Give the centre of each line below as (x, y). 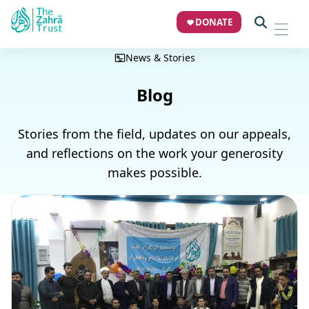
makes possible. (154, 172)
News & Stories (160, 58)
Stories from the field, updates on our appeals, (154, 134)
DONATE (214, 22)
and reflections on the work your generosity (154, 153)
